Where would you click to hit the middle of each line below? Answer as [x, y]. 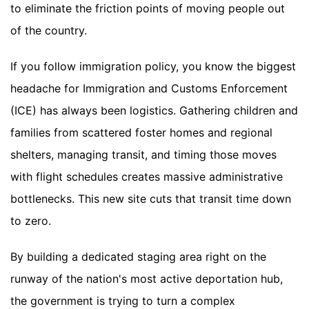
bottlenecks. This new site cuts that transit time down [151, 199]
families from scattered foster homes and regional [141, 133]
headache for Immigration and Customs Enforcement [149, 89]
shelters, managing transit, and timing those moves [143, 155]
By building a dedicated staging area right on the [138, 257]
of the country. [49, 31]
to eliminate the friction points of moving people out [148, 9]
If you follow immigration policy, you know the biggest [153, 67]
